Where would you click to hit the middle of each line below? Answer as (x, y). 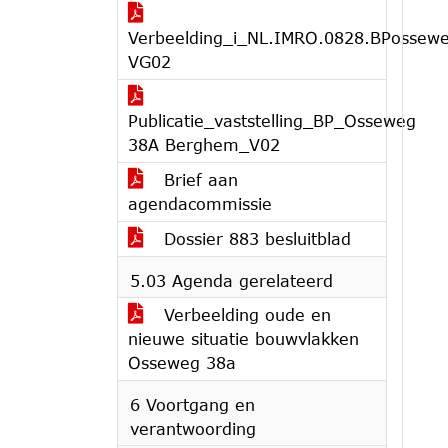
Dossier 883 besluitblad (254, 238)
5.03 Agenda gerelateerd (231, 280)
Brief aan (198, 179)
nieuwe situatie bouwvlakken (243, 338)
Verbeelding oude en (244, 314)
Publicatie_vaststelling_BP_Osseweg (272, 120)
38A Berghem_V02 (204, 144)
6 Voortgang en (192, 404)
